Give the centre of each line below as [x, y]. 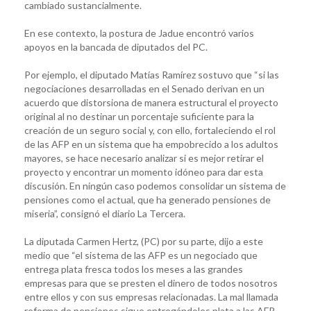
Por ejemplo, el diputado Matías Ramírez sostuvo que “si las [152, 74]
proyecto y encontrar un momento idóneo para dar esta [144, 171]
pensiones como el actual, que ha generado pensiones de [148, 199]
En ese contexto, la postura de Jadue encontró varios [139, 33]
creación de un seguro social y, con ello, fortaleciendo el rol [150, 130]
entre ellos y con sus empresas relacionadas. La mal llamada [151, 296]
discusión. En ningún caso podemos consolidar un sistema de [155, 185]
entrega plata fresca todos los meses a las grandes [134, 269]
